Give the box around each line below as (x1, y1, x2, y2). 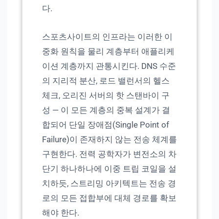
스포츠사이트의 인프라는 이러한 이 (42, 32, 173, 42)
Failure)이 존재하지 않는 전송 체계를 (42, 134, 177, 145)
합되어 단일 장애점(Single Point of (42, 120, 169, 130)
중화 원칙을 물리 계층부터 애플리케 (42, 46, 175, 57)
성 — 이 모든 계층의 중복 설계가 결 (42, 105, 170, 115)
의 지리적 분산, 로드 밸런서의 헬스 (42, 76, 170, 86)
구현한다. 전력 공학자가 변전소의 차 (42, 149, 176, 159)
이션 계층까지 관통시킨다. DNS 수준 (42, 61, 176, 71)
